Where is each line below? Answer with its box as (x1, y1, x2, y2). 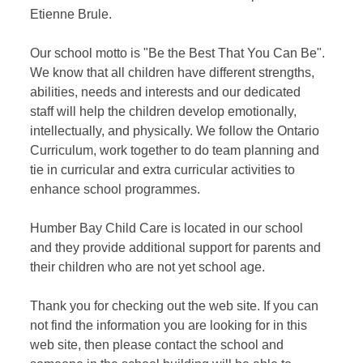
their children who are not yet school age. (29, 260, 265, 275)
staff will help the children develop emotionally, (29, 105, 297, 119)
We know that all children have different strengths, (29, 66, 314, 80)
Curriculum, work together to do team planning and (29, 143, 319, 158)
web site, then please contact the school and (29, 338, 284, 352)
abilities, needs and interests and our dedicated (29, 85, 301, 100)
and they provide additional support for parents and (29, 241, 321, 255)
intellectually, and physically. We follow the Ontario (29, 124, 319, 139)
